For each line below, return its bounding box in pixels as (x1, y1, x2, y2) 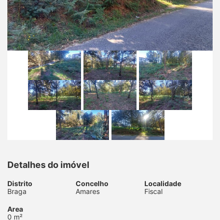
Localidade (144, 179, 181, 188)
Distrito (7, 179, 32, 188)
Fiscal (144, 187, 163, 195)
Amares (76, 187, 100, 195)
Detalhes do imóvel (7, 159, 89, 170)
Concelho (76, 179, 109, 188)
